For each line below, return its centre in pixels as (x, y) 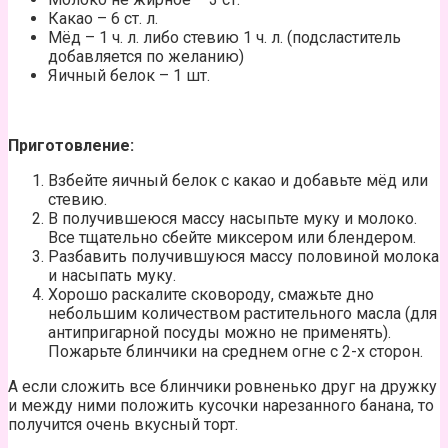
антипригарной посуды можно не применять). (219, 332)
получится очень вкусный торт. (123, 424)
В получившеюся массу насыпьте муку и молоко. (232, 218)
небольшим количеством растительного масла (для (242, 313)
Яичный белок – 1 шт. (129, 75)
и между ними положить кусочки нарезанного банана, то (221, 405)
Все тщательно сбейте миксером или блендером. (232, 237)
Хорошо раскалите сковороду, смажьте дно (211, 294)
